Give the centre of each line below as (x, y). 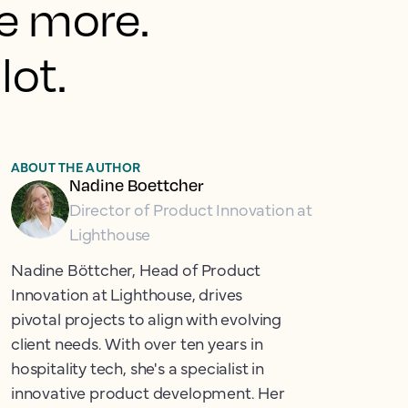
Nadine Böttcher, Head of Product (136, 269)
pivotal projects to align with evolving (146, 318)
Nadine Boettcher (136, 185)
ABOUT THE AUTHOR (76, 167)
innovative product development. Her (148, 392)
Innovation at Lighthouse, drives (127, 294)
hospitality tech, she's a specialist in (138, 367)
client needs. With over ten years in (137, 343)
